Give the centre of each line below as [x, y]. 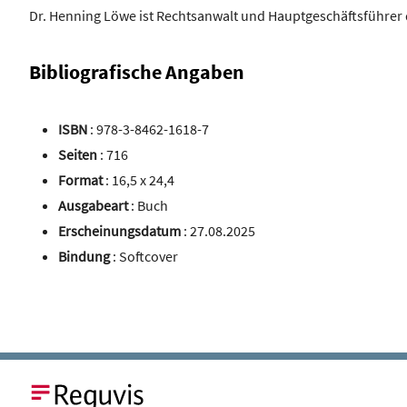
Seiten [79, 155]
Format [82, 180]
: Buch [149, 206]
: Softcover [145, 257]
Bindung [85, 257]
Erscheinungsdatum [121, 231]
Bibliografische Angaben [137, 72]
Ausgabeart [94, 206]
